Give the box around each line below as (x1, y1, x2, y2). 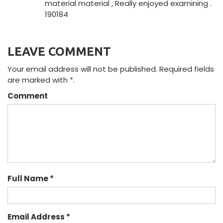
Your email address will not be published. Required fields (7, 64, 214, 75)
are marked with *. (7, 75, 75, 86)
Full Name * (7, 173, 54, 184)
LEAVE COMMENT (7, 45, 111, 59)
